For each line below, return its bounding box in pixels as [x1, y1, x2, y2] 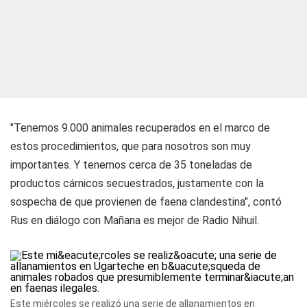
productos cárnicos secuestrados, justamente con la [10, 177, 264, 190]
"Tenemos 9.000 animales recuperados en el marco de [10, 121, 270, 134]
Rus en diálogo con [10, 214, 103, 227]
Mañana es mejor [103, 214, 184, 227]
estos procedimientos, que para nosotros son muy [10, 140, 251, 153]
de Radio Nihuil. [184, 214, 259, 227]
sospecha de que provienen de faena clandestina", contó [10, 195, 282, 208]
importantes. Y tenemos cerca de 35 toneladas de [10, 158, 252, 171]
